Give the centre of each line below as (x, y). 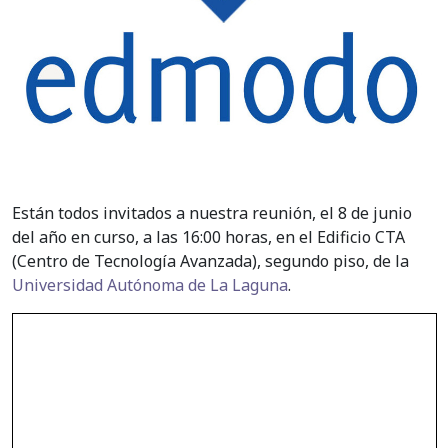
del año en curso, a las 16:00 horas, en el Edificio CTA (208, 237)
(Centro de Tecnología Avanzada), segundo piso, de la (210, 261)
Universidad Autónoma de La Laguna (150, 285)
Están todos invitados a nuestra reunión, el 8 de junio (212, 213)
